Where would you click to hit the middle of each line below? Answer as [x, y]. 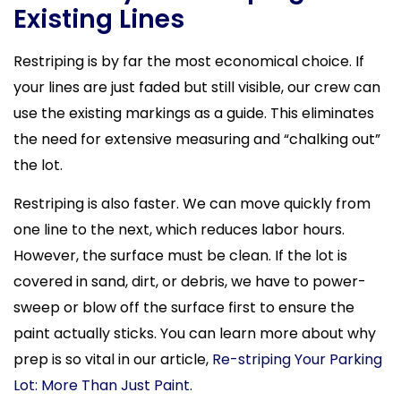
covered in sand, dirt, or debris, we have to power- [190, 282]
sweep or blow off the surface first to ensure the [184, 308]
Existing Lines [99, 20]
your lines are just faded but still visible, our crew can [197, 88]
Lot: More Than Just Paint [102, 386]
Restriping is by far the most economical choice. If [189, 62]
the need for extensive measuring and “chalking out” [197, 140]
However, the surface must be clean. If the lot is [180, 256]
